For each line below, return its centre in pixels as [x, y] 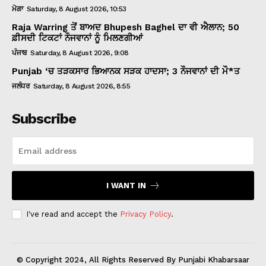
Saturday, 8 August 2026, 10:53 [76, 9]
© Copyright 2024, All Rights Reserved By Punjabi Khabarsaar [133, 259]
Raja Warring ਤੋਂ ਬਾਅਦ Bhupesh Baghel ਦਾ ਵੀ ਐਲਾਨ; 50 [126, 27]
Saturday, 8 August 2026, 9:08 [80, 53]
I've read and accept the [73, 214]
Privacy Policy [145, 214]
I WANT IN [126, 185]
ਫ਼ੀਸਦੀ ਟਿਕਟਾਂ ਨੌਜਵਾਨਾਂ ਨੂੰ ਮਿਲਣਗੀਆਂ [77, 38]
